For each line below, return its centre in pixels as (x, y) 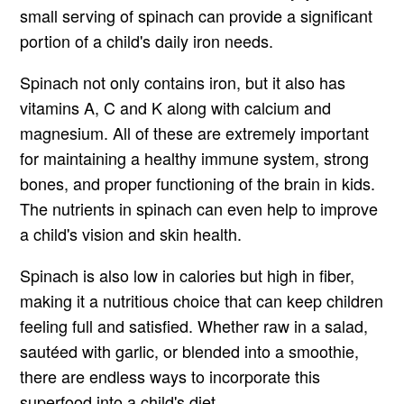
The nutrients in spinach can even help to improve (199, 209)
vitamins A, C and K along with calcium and (176, 108)
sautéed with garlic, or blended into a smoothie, (190, 351)
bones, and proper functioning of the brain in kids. (198, 184)
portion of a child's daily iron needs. (147, 41)
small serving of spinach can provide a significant (197, 16)
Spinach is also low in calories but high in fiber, (188, 275)
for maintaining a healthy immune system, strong (195, 158)
